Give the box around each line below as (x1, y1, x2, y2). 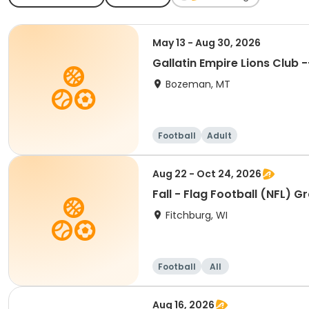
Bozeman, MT (166, 77, 230, 91)
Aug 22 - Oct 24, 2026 (152, 167, 261, 181)
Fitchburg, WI (166, 208, 228, 222)
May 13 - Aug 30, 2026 (152, 36, 261, 50)
